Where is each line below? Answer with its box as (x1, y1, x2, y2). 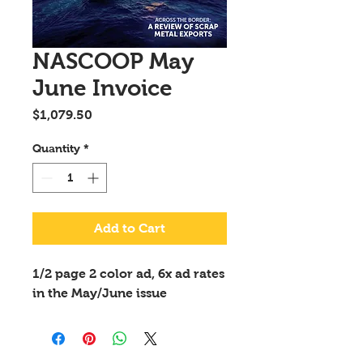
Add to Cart (94, 221, 165, 235)
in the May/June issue (32, 286, 167, 300)
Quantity (32, 142, 80, 155)
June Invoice (32, 75, 173, 100)
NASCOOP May (32, 49, 194, 74)
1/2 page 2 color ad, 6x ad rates (32, 267, 224, 280)
